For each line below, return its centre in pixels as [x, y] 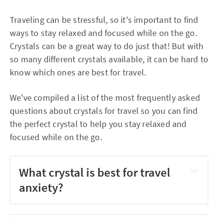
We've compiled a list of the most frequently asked [105, 97]
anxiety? [41, 187]
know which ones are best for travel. [78, 72]
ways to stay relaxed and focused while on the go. [103, 33]
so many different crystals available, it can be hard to [109, 59]
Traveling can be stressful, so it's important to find [104, 19]
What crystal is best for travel [95, 172]
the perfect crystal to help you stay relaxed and [98, 124]
